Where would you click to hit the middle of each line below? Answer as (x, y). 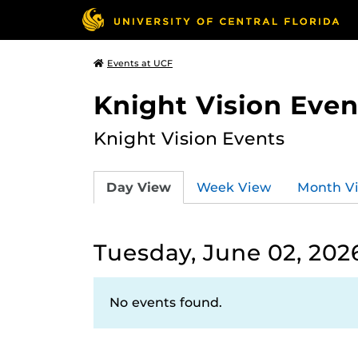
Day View (139, 187)
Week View (234, 187)
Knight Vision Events (189, 138)
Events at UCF (140, 63)
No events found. (166, 302)
